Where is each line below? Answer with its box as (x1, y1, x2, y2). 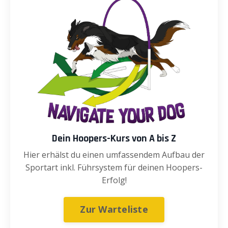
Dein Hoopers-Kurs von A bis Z (52, 131, 176, 145)
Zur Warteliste (80, 203, 148, 216)
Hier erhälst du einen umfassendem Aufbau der (23, 149, 205, 160)
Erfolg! (101, 174, 127, 186)
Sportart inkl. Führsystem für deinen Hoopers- (25, 161, 203, 173)
